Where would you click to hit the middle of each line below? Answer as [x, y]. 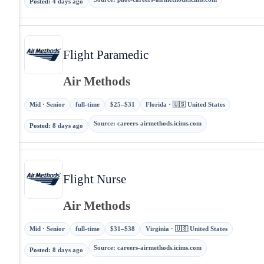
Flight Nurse [95, 179]
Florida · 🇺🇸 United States [185, 104]
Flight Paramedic [106, 55]
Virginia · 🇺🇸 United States [187, 228]
